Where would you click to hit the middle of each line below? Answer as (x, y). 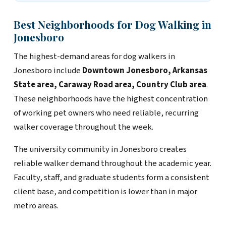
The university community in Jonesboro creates (100, 150)
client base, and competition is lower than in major (105, 192)
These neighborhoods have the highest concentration (110, 99)
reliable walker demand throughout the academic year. (112, 164)
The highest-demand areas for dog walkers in (94, 57)
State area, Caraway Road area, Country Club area (110, 85)
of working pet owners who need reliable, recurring (106, 113)
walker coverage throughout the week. (83, 127)
